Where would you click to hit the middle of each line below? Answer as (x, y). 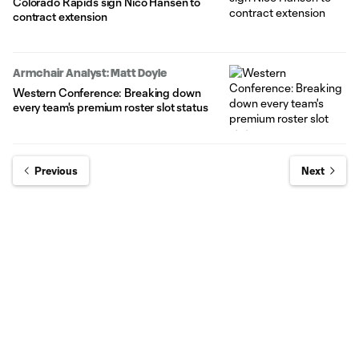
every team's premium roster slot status (111, 107)
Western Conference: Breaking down (107, 93)
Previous (56, 171)
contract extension (60, 16)
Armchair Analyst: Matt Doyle (90, 73)
